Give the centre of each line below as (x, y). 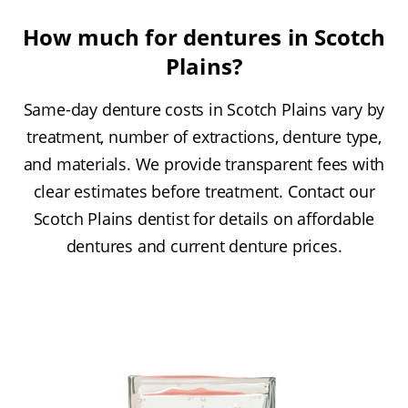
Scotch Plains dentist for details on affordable (204, 219)
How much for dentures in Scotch (204, 37)
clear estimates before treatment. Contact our (204, 192)
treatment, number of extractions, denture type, (204, 137)
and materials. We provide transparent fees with (204, 164)
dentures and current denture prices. (204, 246)
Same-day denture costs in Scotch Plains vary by (204, 110)
